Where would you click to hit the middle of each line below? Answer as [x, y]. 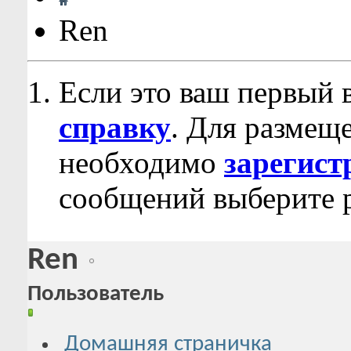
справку [115, 127]
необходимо [141, 163]
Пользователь [96, 295]
